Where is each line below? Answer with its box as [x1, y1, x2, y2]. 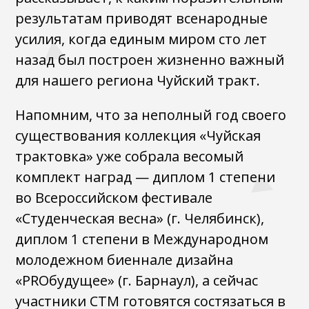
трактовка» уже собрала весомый [15, 147, 244, 166]
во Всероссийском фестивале [15, 188, 213, 207]
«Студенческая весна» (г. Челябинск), [15, 209, 265, 228]
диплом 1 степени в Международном [15, 230, 269, 248]
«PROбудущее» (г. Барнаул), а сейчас [15, 271, 259, 290]
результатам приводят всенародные [15, 9, 268, 28]
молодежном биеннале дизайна [15, 250, 234, 269]
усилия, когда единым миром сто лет [15, 30, 268, 48]
